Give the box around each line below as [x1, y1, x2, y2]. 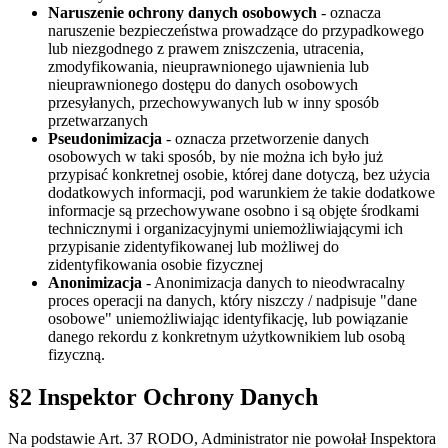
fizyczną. [48, 345, 105, 363]
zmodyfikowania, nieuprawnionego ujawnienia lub [48, 57, 369, 75]
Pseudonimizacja [48, 129, 162, 147]
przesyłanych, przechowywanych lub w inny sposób [48, 93, 379, 111]
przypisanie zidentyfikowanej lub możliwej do [48, 237, 339, 255]
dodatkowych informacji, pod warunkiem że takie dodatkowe [48, 183, 435, 201]
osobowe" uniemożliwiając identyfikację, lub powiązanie [48, 309, 408, 327]
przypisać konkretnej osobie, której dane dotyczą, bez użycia [48, 165, 430, 183]
